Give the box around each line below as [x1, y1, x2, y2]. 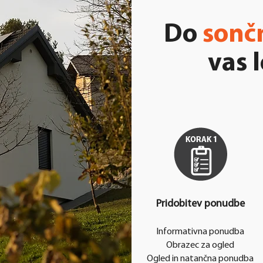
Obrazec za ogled [166, 240, 234, 250]
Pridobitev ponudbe [156, 198, 245, 210]
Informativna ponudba [156, 227, 244, 237]
